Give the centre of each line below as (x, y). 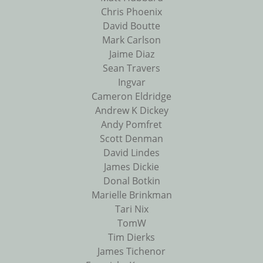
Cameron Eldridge (131, 97)
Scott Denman (131, 139)
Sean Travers (131, 68)
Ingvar (131, 82)
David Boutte (131, 26)
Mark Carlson (131, 40)
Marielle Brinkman (131, 195)
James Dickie (131, 167)
